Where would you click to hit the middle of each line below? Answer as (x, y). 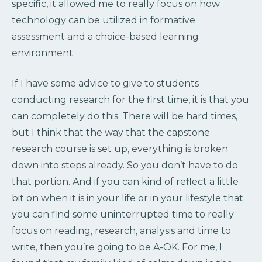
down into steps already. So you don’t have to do (125, 165)
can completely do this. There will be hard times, (125, 116)
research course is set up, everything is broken (120, 149)
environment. (43, 53)
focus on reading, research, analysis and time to (121, 230)
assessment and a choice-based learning (105, 36)
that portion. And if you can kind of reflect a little (125, 181)
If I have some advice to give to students (105, 83)
